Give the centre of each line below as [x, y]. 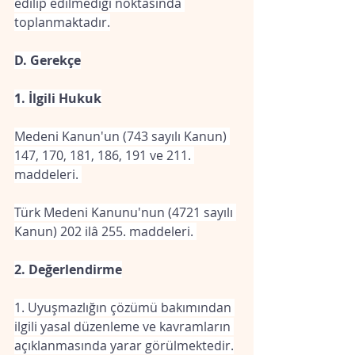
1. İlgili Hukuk [58, 98]
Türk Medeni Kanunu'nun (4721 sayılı [125, 212]
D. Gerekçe [48, 60]
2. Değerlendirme [68, 269]
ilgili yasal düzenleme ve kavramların [124, 326]
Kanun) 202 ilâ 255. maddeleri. [105, 231]
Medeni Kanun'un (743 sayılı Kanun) [122, 136]
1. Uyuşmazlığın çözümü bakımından [124, 307]
